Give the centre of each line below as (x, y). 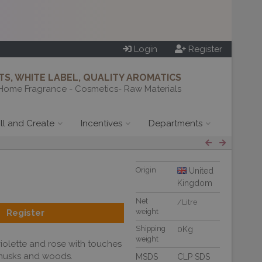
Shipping (151, 228)
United (200, 171)
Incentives (101, 123)
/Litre (187, 202)
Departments (175, 123)
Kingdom (195, 183)
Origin (146, 170)
